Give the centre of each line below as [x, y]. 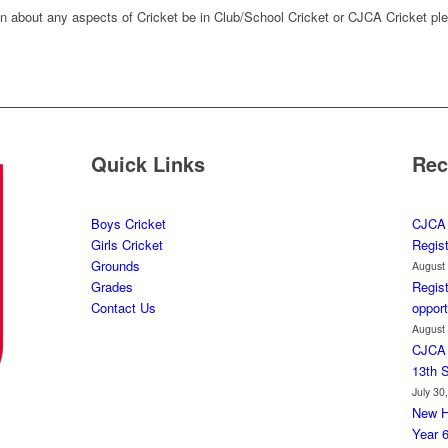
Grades [111, 287]
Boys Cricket [128, 224]
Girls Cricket [126, 245]
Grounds [115, 266]
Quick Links [147, 164]
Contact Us [123, 308]
